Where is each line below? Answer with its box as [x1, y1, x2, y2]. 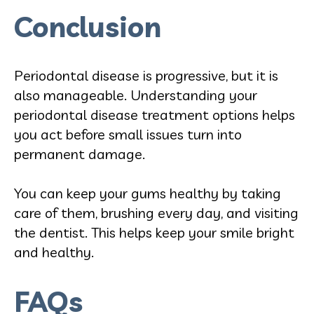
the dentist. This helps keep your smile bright [14, 223, 294, 241]
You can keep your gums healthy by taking [14, 184, 281, 202]
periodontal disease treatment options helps [14, 105, 295, 123]
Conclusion [14, 8, 161, 44]
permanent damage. [14, 144, 145, 163]
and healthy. [14, 243, 94, 261]
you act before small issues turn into [14, 125, 242, 143]
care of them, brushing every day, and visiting [14, 203, 299, 221]
